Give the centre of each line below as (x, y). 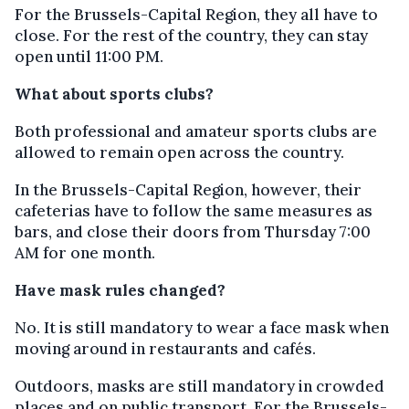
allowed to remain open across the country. (179, 152)
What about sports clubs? (114, 94)
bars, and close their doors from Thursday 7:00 (193, 232)
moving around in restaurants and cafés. (165, 349)
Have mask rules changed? (120, 290)
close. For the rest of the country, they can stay (191, 36)
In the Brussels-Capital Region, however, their (188, 190)
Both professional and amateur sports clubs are (196, 131)
